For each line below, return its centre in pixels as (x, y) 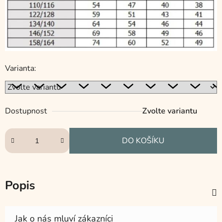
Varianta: (21, 69)
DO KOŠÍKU (143, 141)
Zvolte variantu (170, 111)
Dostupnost (26, 111)
